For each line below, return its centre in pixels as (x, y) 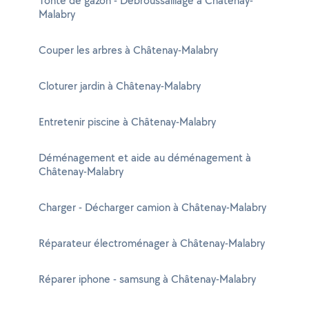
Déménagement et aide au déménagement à (145, 158)
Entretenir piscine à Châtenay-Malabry (127, 122)
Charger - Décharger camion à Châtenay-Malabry (152, 207)
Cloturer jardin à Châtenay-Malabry (120, 86)
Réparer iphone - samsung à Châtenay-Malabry (147, 279)
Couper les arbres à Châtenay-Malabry (128, 50)
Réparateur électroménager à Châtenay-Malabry (152, 243)
